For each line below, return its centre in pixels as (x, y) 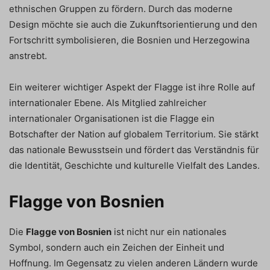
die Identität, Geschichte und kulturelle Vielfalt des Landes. (134, 165)
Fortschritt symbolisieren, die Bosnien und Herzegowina (129, 40)
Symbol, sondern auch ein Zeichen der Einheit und (117, 247)
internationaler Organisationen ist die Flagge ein (112, 118)
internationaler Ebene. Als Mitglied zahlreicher (108, 102)
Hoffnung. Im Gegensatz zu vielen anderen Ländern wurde (133, 263)
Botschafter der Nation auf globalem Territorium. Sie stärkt (134, 134)
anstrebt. (28, 55)
